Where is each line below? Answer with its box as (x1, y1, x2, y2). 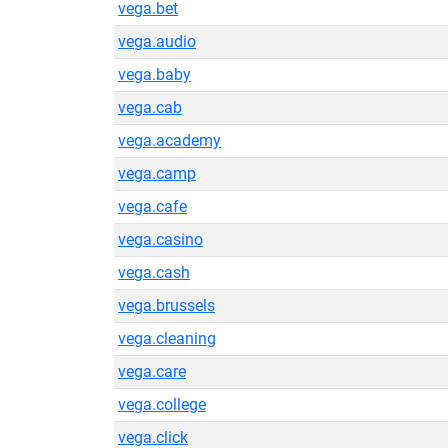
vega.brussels (118, 296, 215, 315)
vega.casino (118, 230, 203, 249)
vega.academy (118, 131, 221, 150)
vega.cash (118, 263, 190, 282)
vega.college (118, 395, 206, 414)
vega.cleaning (118, 329, 216, 348)
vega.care (118, 362, 186, 381)
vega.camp (118, 164, 196, 183)
